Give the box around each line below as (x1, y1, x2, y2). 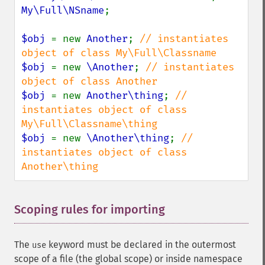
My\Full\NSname (21, 4, 104, 17)
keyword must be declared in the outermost (46, 239, 236, 250)
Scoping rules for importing (14, 202, 165, 216)
